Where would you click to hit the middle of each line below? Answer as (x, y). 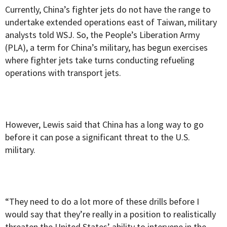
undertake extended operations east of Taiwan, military (111, 22)
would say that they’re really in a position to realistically (110, 214)
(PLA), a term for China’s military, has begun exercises (106, 48)
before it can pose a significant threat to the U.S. (98, 137)
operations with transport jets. (63, 73)
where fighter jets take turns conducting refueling (100, 60)
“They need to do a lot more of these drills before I (102, 202)
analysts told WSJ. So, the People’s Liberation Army (102, 35)
